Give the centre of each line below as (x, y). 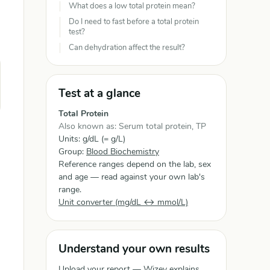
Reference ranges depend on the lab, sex (135, 164)
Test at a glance (99, 93)
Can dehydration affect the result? (127, 48)
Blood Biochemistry (123, 152)
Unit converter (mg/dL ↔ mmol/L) (123, 202)
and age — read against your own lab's (132, 177)
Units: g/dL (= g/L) (92, 139)
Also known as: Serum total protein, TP (132, 126)
